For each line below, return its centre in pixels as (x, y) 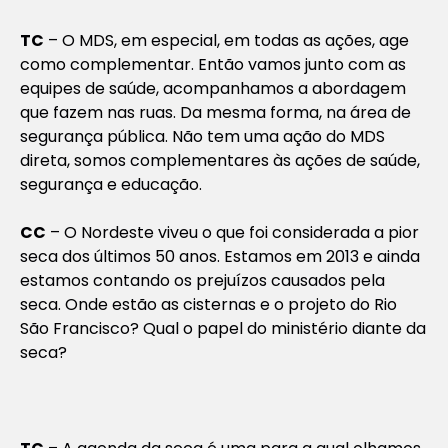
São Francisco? (81, 328)
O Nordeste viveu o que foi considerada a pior (241, 232)
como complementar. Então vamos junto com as (213, 64)
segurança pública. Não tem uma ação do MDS (202, 136)
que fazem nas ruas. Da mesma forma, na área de (215, 112)
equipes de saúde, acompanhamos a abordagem (213, 88)
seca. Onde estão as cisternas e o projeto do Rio (208, 304)
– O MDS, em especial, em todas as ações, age (226, 40)
